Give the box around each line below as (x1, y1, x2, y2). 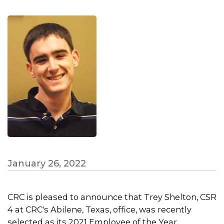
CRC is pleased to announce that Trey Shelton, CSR (7, 192, 216, 202)
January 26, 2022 (7, 158, 86, 169)
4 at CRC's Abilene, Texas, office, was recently (7, 204, 191, 214)
